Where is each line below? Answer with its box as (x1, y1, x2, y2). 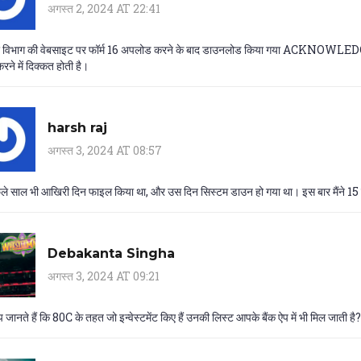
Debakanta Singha (48, 245, 175, 261)
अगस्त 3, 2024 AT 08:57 (48, 142, 162, 158)
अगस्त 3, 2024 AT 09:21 (48, 268, 160, 284)
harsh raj (48, 119, 107, 135)
